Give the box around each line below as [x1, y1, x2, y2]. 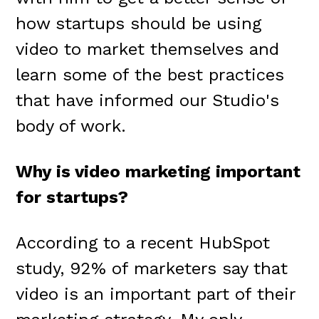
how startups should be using [16, 14, 262, 34]
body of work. [16, 116, 138, 137]
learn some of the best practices [16, 65, 285, 85]
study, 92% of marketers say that [16, 258, 288, 279]
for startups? [16, 187, 129, 208]
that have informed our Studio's [16, 90, 280, 111]
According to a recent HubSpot [16, 233, 271, 253]
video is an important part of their [16, 284, 296, 305]
